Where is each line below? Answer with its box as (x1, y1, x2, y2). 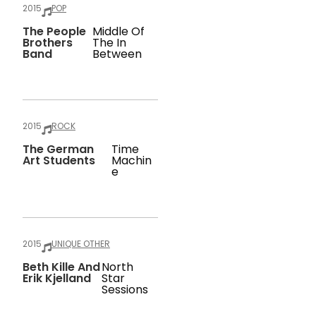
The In (92, 35, 126, 51)
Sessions (101, 281, 148, 298)
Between (92, 46, 142, 62)
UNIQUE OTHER (51, 238, 110, 250)
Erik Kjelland (23, 270, 91, 286)
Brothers (23, 35, 73, 51)
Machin (111, 152, 152, 169)
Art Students (23, 152, 95, 169)
